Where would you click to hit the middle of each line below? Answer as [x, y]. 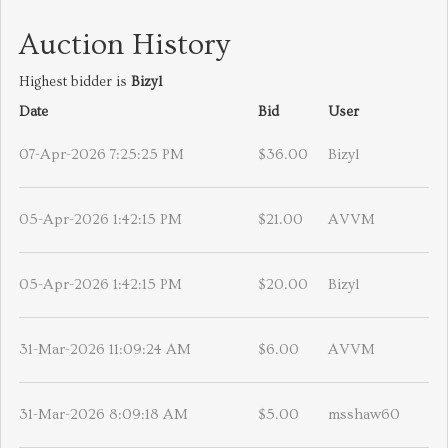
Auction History [124, 45]
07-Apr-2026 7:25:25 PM [101, 155]
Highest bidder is [75, 82]
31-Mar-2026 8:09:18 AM [103, 415]
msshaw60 [364, 415]
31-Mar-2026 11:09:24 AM [105, 350]
